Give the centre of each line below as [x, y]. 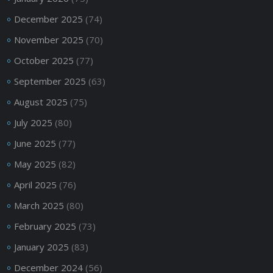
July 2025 [33, 122]
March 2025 [39, 205]
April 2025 [35, 184]
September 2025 [50, 81]
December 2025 [48, 19]
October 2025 [44, 60]
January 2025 [41, 246]
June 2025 [35, 143]
